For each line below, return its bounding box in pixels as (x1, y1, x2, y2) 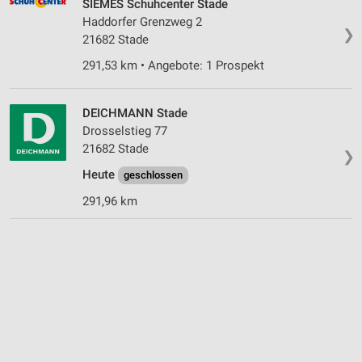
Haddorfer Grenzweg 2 (82, 14, 202, 29)
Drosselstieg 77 (82, 123, 167, 138)
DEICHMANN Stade (82, 105, 187, 120)
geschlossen (124, 168, 183, 181)
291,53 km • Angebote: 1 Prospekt (82, 57, 264, 73)
